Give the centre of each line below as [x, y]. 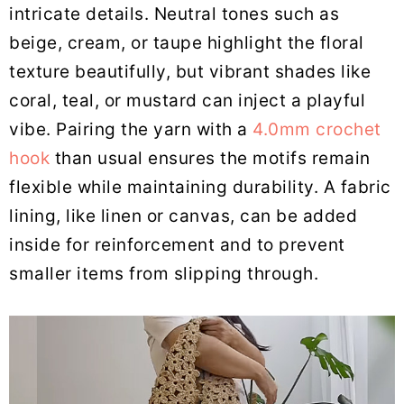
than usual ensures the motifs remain [210, 158]
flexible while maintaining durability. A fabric [200, 187]
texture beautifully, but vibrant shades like [190, 71]
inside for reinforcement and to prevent [177, 244]
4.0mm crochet [317, 129]
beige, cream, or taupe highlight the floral [187, 42]
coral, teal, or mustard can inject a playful [187, 100]
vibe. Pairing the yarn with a [131, 129]
